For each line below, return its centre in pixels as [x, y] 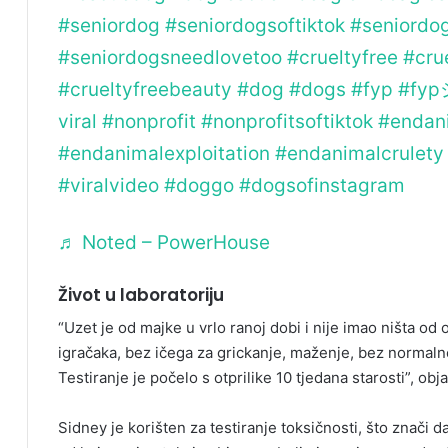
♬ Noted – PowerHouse [164, 242]
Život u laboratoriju [141, 294]
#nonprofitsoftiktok [287, 121]
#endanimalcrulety [359, 153]
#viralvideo [108, 185]
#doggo [199, 185]
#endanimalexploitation [164, 153]
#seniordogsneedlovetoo [170, 57]
